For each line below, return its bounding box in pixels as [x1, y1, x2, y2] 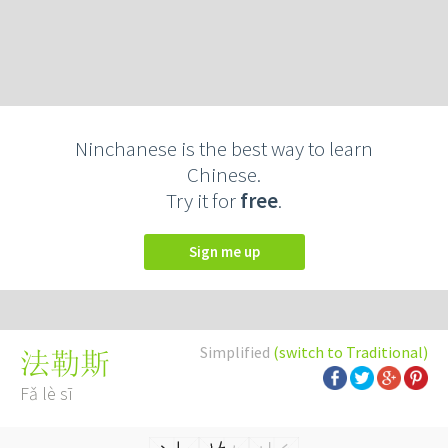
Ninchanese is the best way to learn [75, 135, 373, 162]
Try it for [166, 187, 240, 214]
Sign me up [196, 242, 260, 261]
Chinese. [187, 161, 261, 188]
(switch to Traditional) [273, 342, 428, 362]
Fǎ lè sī [20, 382, 73, 405]
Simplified [200, 342, 273, 362]
